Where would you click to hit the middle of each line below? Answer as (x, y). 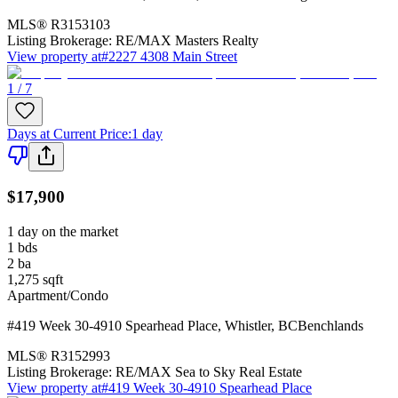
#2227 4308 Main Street (169, 56)
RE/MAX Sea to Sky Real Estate (209, 372)
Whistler (248, 326)
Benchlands (330, 326)
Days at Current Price (68, 133)
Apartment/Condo (58, 296)
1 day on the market (63, 232)
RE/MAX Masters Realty (187, 40)
